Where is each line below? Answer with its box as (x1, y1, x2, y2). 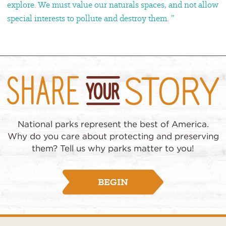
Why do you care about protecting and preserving (7, 131, 219, 142)
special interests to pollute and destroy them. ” (7, 12, 174, 24)
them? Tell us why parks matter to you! (32, 143, 194, 154)
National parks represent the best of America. (17, 119, 209, 130)
